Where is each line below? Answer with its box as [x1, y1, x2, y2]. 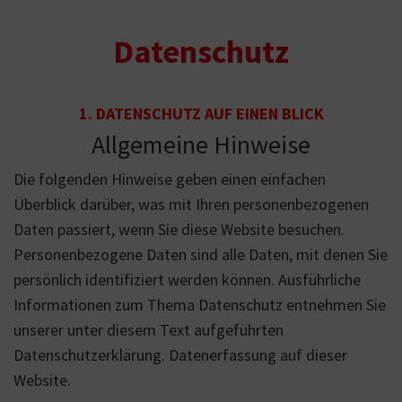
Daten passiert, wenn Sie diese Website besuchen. [13, 219, 345, 240]
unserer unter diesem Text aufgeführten [13, 319, 284, 340]
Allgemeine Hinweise [92, 128, 310, 161]
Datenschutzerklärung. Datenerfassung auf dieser [13, 345, 347, 365]
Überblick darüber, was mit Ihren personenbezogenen [13, 194, 369, 214]
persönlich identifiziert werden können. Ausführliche [13, 269, 361, 290]
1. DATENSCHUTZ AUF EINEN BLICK [78, 103, 324, 124]
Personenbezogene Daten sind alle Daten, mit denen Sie [13, 244, 388, 265]
